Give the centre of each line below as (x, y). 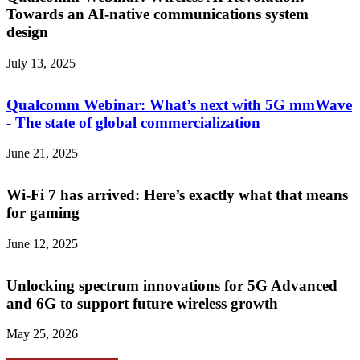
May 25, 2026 (42, 334)
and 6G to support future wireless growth (142, 303)
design (27, 32)
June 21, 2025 (42, 153)
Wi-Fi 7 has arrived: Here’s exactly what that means (177, 195)
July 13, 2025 (41, 63)
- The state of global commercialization (133, 122)
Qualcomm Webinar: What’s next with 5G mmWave (179, 104)
